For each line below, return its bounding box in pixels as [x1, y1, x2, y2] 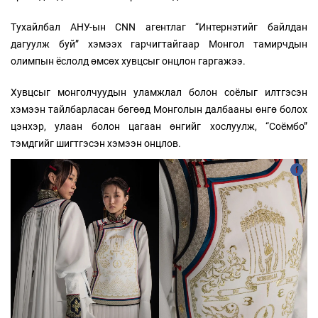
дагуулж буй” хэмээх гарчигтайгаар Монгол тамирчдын [11, 38, 307, 50]
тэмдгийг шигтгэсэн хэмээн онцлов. [11, 137, 181, 149]
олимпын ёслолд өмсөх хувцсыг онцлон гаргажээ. [11, 55, 246, 67]
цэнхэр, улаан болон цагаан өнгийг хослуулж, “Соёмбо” [11, 120, 307, 132]
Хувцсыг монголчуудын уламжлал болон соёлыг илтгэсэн [11, 86, 307, 98]
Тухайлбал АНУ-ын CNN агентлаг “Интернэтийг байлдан [11, 21, 307, 33]
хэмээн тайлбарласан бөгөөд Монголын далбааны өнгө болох [11, 103, 307, 115]
